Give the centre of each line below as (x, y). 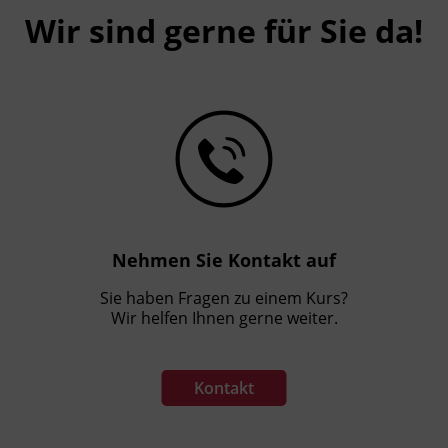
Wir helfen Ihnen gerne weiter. (224, 318)
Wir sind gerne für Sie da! (224, 30)
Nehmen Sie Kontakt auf (224, 260)
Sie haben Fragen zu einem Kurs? (224, 298)
